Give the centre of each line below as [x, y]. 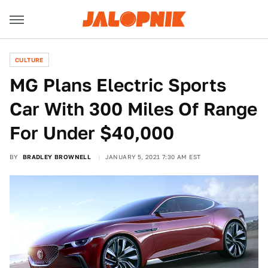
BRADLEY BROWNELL [57, 157]
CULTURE [29, 60]
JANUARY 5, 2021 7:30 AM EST [153, 157]
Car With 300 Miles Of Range [133, 109]
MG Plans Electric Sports [118, 85]
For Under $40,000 [92, 133]
